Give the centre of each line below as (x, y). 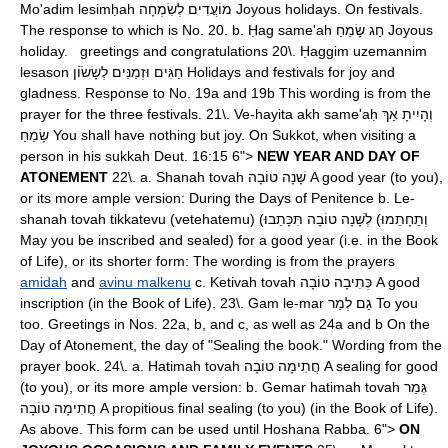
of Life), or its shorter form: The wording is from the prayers (207, 261)
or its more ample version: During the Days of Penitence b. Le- (217, 198)
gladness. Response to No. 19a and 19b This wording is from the (225, 93)
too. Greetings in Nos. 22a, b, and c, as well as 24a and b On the (225, 324)
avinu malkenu (145, 282)
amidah (43, 282)
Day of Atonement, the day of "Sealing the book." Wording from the (231, 345)
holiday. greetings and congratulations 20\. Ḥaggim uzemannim (223, 51)
